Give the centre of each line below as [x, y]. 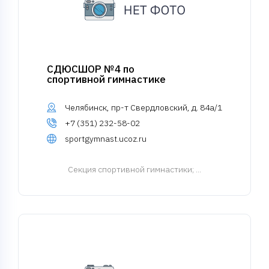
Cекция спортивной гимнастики [130, 169]
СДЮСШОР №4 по [91, 69]
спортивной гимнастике [106, 79]
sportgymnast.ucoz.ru [106, 139]
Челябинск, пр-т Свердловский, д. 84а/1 [144, 107]
